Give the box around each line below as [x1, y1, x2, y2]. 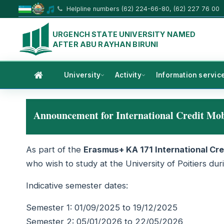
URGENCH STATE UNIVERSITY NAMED [52, 29, 196, 38]
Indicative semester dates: [26, 180, 128, 191]
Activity [115, 71, 141, 79]
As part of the [26, 144, 83, 155]
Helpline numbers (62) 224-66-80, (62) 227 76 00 [64, 5, 219, 12]
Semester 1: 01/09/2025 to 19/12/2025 [26, 202, 177, 213]
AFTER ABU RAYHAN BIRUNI [52, 39, 158, 48]
